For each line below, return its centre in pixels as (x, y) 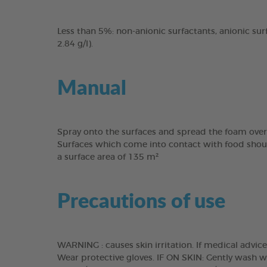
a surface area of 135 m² (108, 157)
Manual (92, 87)
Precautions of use (141, 200)
